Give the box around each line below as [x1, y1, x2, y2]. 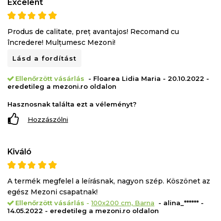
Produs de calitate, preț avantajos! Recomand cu [7, 27, 179, 37]
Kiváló [7, 147, 32, 157]
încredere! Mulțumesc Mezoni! [7, 38, 115, 47]
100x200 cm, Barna [91, 199, 154, 207]
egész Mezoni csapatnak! [7, 187, 98, 197]
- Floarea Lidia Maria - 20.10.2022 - [86, 74, 209, 83]
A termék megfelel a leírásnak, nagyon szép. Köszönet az [7, 177, 210, 186]
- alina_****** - [156, 199, 204, 207]
